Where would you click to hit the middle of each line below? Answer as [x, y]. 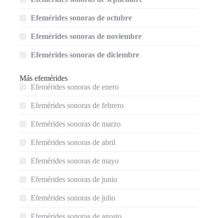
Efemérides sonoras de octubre [81, 18]
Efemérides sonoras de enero [75, 87]
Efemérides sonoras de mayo [75, 161]
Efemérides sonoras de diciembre [85, 55]
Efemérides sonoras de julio [73, 198]
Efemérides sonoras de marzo [76, 124]
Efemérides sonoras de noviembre [86, 36]
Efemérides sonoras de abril [73, 142]
